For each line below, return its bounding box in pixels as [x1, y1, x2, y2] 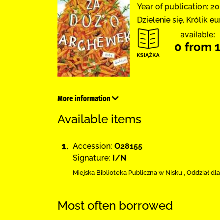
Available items [57, 112, 141, 126]
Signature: [73, 153, 110, 163]
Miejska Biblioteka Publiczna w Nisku [73, 169, 182, 176]
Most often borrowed [57, 198, 173, 213]
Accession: [73, 141, 112, 151]
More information [57, 94, 112, 103]
